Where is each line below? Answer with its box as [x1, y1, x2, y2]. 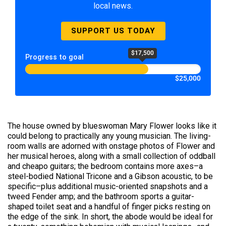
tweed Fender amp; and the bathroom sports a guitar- [8, 192, 194, 201]
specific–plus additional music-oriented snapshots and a [8, 182, 208, 191]
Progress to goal [25, 53, 84, 62]
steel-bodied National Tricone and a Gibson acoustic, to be [8, 172, 213, 181]
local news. [93, 1, 133, 11]
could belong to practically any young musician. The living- [8, 131, 211, 141]
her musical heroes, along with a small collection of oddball [8, 151, 215, 161]
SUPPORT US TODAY [71, 26, 155, 35]
